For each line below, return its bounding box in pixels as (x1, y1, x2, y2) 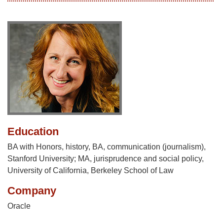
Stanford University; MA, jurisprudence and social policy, (7, 154, 204, 163)
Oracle (7, 202, 31, 211)
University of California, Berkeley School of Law (7, 166, 174, 175)
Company (7, 184, 56, 197)
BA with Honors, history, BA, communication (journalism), (7, 143, 206, 151)
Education (7, 125, 59, 138)
